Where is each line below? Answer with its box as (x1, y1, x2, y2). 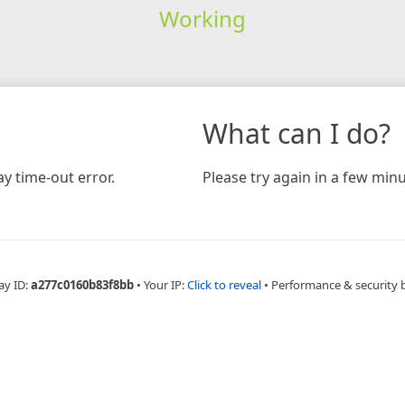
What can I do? (202, 114, 391, 152)
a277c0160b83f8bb (31, 276, 134, 293)
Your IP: (144, 276, 187, 293)
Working (158, 3, 246, 33)
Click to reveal (187, 276, 261, 293)
